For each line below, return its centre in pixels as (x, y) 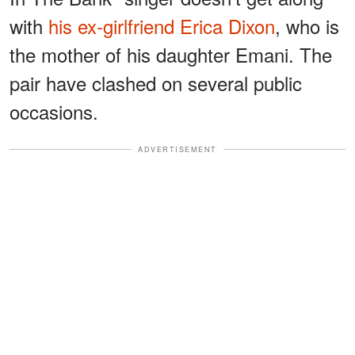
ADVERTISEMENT (177, 149)
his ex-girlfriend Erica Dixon (162, 25)
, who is (307, 25)
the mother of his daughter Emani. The (171, 54)
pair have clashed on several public (156, 82)
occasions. (54, 111)
